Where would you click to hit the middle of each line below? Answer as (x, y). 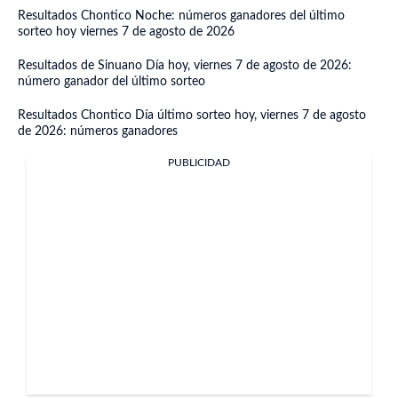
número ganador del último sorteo (111, 82)
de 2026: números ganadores (98, 131)
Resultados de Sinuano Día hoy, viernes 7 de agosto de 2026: (185, 66)
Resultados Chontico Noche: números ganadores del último (181, 16)
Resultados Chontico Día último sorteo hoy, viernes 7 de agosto (192, 115)
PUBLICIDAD (199, 163)
